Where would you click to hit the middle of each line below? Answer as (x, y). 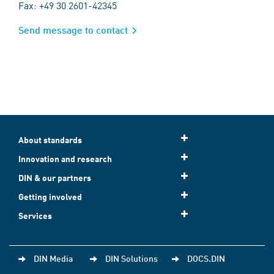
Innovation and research (65, 159)
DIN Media (53, 258)
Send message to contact (73, 30)
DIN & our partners (55, 178)
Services (35, 216)
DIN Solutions (131, 258)
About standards (50, 140)
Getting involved (50, 197)
